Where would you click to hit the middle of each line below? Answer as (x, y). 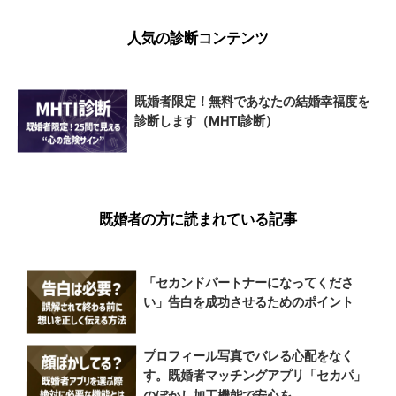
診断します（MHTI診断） (206, 121)
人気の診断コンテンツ (198, 38)
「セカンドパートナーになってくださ (249, 282)
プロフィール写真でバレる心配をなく (249, 355)
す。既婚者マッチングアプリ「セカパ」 (255, 375)
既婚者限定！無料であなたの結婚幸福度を (252, 100)
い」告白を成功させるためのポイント (248, 302)
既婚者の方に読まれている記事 (198, 219)
